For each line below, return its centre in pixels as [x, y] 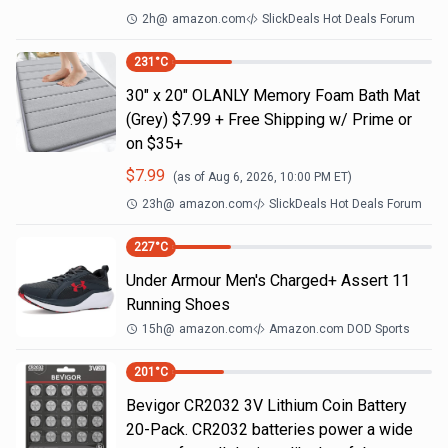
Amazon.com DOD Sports [339, 329]
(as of [190, 177]
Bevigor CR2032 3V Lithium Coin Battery [266, 405]
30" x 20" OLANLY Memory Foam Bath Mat [273, 95]
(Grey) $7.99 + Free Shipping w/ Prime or [269, 119]
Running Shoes [178, 304]
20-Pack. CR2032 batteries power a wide [269, 429]
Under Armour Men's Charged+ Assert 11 [268, 280]
